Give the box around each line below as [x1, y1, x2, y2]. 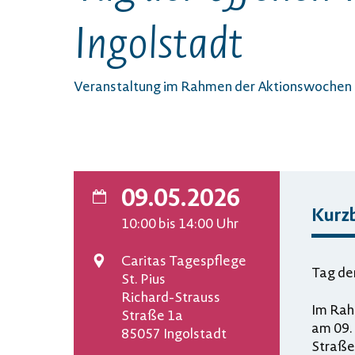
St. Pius [121, 269, 166, 288]
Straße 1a [121, 305, 183, 324]
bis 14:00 [156, 213, 213, 232]
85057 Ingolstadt [121, 323, 227, 342]
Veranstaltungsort [89, 269, 200, 288]
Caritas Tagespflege [121, 250, 246, 269]
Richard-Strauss [121, 287, 220, 306]
